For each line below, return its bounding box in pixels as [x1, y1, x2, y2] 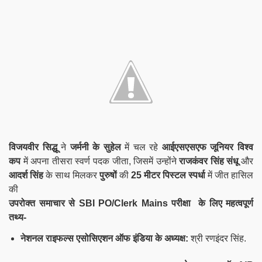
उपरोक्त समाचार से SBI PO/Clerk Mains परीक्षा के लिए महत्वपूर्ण [9, 198, 253, 208]
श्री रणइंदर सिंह [191, 233, 244, 243]
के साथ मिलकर [46, 170, 99, 180]
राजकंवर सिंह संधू [179, 156, 239, 166]
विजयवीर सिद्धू [9, 142, 57, 152]
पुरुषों [99, 170, 119, 180]
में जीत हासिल [205, 170, 253, 180]
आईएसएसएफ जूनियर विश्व [161, 142, 254, 152]
